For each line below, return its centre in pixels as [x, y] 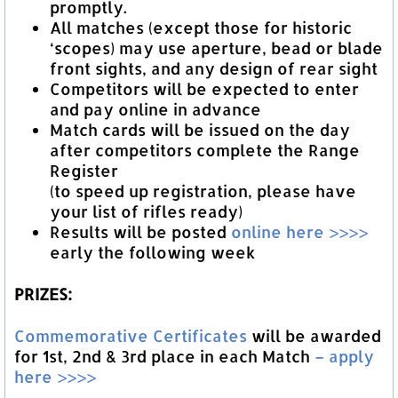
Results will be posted [140, 232]
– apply [342, 356]
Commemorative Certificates [131, 336]
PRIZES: [43, 294]
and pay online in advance [155, 109]
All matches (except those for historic [201, 28]
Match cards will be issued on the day [200, 130]
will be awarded [314, 336]
